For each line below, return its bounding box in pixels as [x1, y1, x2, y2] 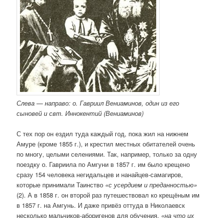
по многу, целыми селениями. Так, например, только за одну [17, 149, 198, 159]
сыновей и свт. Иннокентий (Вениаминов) [17, 109, 144, 118]
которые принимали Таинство [17, 180, 106, 190]
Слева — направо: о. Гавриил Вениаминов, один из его [17, 98, 180, 108]
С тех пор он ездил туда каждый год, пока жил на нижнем [17, 129, 189, 139]
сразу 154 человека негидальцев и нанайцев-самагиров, [17, 170, 183, 180]
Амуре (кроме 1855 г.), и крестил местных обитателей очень [17, 139, 196, 149]
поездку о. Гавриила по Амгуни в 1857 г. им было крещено [17, 160, 190, 169]
